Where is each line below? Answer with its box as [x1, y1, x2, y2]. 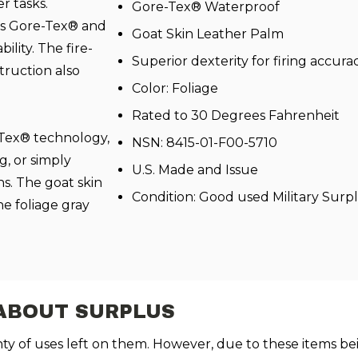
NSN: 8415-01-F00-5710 [131, 135, 277, 150]
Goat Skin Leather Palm [131, 26, 287, 42]
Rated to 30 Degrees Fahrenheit [131, 108, 340, 123]
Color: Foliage [131, 81, 218, 96]
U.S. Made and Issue [131, 162, 258, 177]
